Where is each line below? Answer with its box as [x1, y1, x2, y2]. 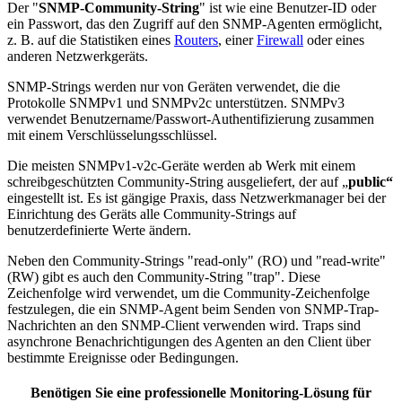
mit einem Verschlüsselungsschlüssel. [7, 127, 217, 143]
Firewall [257, 31, 303, 48]
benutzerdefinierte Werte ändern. [7, 222, 191, 238]
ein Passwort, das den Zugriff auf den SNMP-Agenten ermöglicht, [7, 15, 382, 31]
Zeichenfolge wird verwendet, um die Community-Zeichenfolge [7, 284, 370, 301]
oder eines [303, 31, 364, 48]
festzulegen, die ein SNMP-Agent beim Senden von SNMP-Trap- [7, 301, 379, 317]
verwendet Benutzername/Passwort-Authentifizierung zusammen [7, 110, 374, 127]
